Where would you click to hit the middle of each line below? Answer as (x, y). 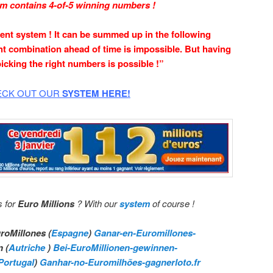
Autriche (27, 247)
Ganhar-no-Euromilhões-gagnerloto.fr (120, 262)
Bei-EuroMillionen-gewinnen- (115, 247)
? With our (97, 203)
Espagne (70, 232)
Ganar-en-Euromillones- (145, 232)
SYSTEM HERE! (95, 93)
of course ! (172, 203)
